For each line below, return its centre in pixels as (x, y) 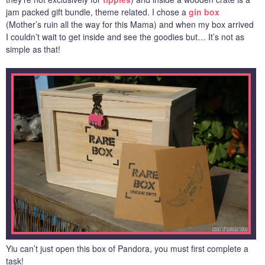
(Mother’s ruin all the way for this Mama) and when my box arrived (130, 24)
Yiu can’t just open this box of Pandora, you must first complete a (127, 249)
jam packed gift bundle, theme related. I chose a (97, 12)
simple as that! (33, 49)
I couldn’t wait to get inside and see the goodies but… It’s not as (125, 37)
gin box (204, 12)
